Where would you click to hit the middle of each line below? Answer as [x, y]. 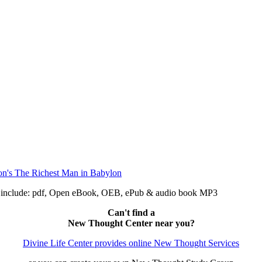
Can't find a [131, 213]
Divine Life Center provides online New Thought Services [131, 243]
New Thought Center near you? [131, 223]
